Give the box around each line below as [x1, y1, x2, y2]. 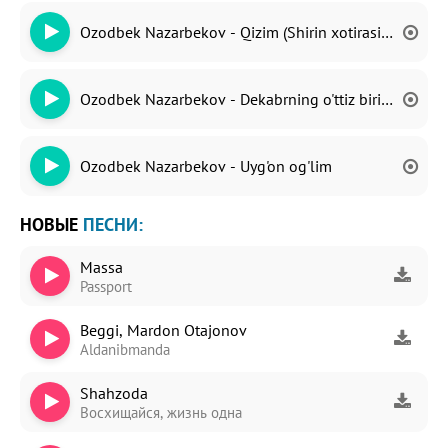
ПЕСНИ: [83, 213, 143, 236]
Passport [80, 276, 132, 296]
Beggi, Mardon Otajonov [80, 319, 247, 340]
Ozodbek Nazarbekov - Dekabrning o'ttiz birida [80, 89, 398, 109]
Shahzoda [80, 382, 148, 403]
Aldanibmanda [80, 339, 170, 359]
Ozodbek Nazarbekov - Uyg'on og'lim [80, 156, 332, 176]
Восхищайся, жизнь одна [80, 402, 242, 422]
